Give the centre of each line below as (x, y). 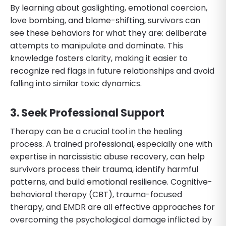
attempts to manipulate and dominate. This (97, 45)
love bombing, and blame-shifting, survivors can (105, 20)
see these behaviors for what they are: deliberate (108, 33)
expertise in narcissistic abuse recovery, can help (107, 156)
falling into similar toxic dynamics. (76, 83)
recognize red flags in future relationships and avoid (112, 71)
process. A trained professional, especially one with (111, 144)
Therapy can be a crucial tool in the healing (96, 131)
